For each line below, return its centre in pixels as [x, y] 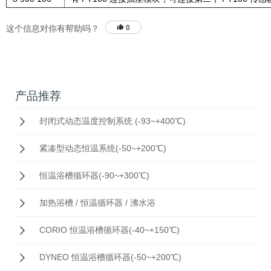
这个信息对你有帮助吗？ [53, 29]
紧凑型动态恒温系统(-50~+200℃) [103, 149]
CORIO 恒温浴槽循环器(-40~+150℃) [109, 230]
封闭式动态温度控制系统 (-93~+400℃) [113, 121]
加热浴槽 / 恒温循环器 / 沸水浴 [97, 203]
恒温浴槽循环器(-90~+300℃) [94, 176]
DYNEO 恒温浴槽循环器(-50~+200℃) [110, 257]
